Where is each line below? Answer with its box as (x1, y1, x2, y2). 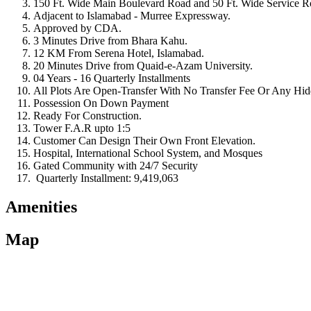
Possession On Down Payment (33, 96, 169, 109)
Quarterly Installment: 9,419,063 (33, 171, 178, 184)
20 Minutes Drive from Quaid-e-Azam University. (33, 59, 253, 72)
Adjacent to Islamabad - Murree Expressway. (33, 9, 230, 22)
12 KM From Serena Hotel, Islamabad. (33, 47, 204, 59)
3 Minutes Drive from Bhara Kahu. (33, 34, 187, 47)
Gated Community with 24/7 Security (33, 159, 198, 171)
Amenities (6, 198, 77, 217)
